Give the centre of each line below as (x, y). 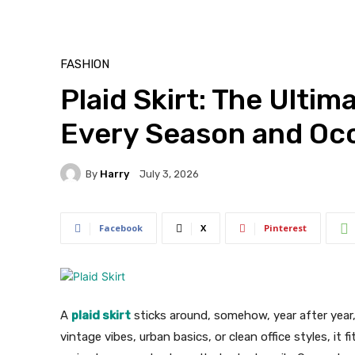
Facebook (121, 228)
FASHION (85, 65)
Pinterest (285, 228)
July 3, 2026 (169, 174)
